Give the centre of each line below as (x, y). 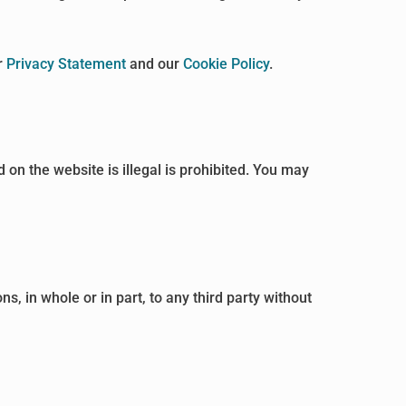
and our (155, 64)
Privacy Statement (67, 64)
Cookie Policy (227, 64)
